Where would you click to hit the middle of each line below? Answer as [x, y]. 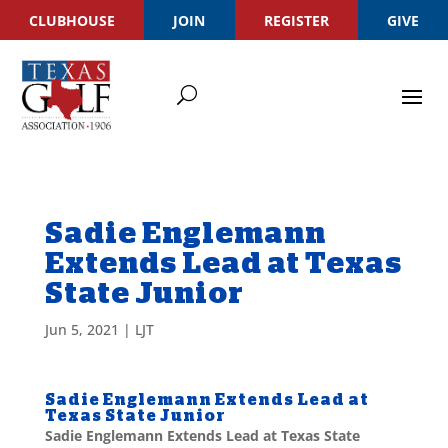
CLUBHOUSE [72, 20]
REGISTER [296, 20]
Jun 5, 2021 [81, 329]
